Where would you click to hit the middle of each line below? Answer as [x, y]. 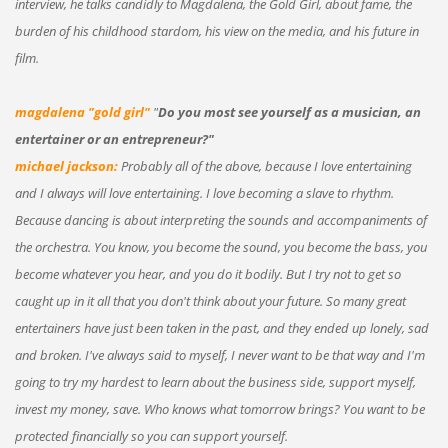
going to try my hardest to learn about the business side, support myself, [215, 381]
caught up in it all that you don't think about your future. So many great [210, 300]
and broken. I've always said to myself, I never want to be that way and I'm [219, 354]
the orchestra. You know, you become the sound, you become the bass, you [220, 246]
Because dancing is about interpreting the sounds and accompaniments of [220, 219]
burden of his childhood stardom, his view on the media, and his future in [216, 30]
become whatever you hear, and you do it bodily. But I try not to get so [207, 273]
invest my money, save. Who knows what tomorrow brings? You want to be [219, 408]
